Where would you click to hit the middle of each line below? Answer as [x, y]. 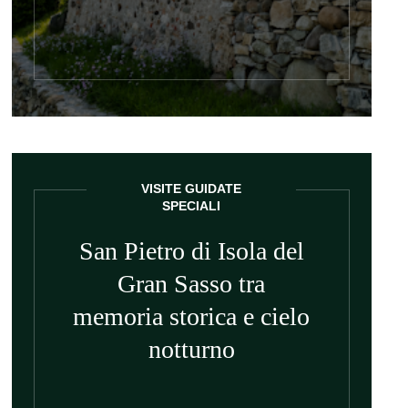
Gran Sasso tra [192, 284]
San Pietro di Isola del [191, 251]
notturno [191, 349]
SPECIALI [192, 206]
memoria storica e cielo [192, 316]
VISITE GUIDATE [192, 189]
